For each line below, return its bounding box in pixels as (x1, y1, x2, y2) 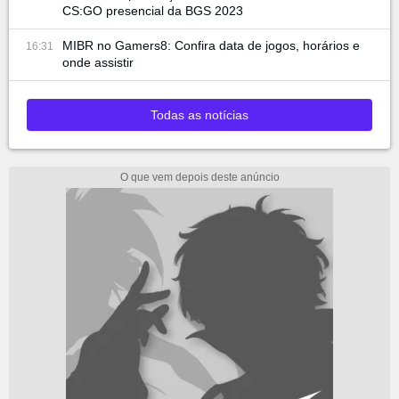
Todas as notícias (151, 108, 248, 123)
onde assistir (62, 55, 134, 70)
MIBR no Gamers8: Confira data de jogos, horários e (62, 38, 360, 53)
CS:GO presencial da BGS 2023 (62, 4, 243, 19)
